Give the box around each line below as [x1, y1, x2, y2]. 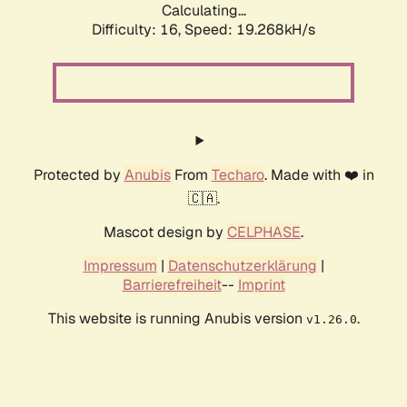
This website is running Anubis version [47, 309, 306, 329]
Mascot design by [104, 223, 227, 243]
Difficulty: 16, [92, 20, 184, 40]
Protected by [33, 165, 124, 185]
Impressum [83, 256, 157, 276]
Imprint [237, 275, 285, 295]
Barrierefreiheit [122, 275, 222, 295]
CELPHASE [227, 223, 301, 243]
